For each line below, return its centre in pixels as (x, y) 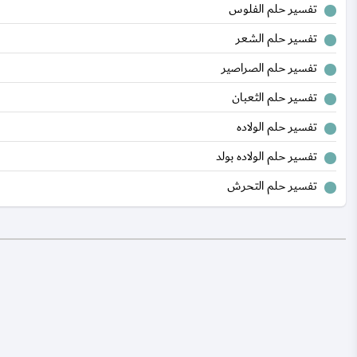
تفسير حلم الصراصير (269, 68)
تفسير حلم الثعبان (275, 97)
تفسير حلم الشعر (277, 38)
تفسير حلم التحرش (272, 186)
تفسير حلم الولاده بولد (267, 156)
